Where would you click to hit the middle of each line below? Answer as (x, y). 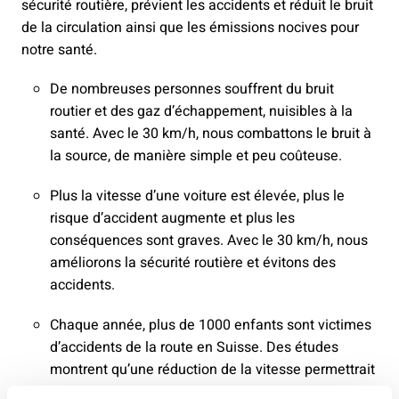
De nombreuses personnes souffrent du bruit (192, 90)
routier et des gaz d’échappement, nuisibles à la (201, 112)
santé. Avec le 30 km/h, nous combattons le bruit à (211, 134)
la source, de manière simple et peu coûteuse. (196, 156)
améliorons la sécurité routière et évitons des (193, 263)
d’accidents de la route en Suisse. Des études (194, 348)
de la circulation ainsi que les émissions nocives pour (190, 28)
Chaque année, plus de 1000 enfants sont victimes (211, 326)
